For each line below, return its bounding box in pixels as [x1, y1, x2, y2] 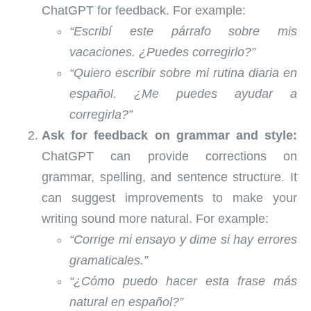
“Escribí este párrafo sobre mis [69, 24, 297, 38]
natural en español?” [69, 294, 183, 309]
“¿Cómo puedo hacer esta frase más [69, 274, 297, 288]
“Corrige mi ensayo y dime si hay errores [69, 232, 297, 246]
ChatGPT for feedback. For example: [42, 3, 246, 17]
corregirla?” [69, 107, 133, 121]
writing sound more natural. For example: [42, 211, 269, 226]
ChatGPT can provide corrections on [42, 149, 297, 163]
